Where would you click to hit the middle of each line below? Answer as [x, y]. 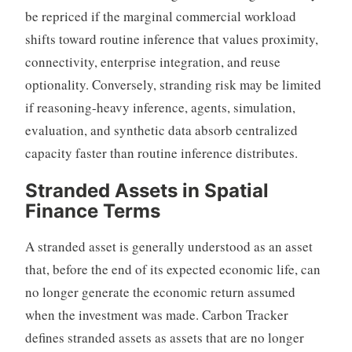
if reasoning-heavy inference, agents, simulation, [160, 108]
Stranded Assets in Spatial [147, 191]
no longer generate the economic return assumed [160, 292]
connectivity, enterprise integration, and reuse [152, 62]
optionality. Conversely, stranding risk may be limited [173, 85]
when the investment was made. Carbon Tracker [156, 315]
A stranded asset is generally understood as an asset [169, 247]
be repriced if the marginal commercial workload [160, 16]
